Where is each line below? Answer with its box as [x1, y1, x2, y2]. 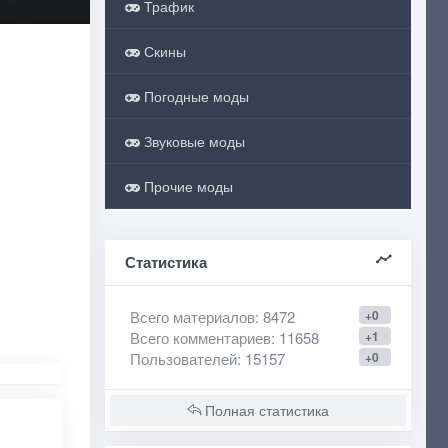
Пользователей [129, 348, 237, 369]
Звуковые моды [139, 131, 245, 151]
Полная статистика [200, 400, 329, 420]
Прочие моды [139, 176, 233, 196]
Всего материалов [129, 306, 255, 327]
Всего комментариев [129, 327, 271, 348]
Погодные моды [139, 86, 249, 106]
